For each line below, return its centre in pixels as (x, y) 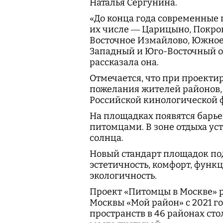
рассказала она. (124, 62)
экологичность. (123, 176)
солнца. (107, 138)
